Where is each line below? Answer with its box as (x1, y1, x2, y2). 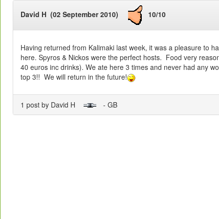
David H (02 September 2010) (21, 9, 128, 19)
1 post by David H (21, 99, 83, 109)
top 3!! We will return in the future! (21, 72, 127, 82)
